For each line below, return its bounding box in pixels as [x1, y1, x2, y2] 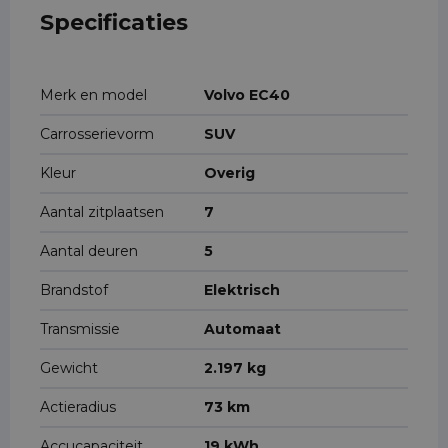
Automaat [204, 319, 281, 338]
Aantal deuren [40, 241, 138, 260]
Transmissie [40, 319, 120, 338]
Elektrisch [204, 280, 280, 299]
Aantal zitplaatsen [40, 202, 164, 221]
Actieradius [40, 397, 116, 416]
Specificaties [40, 8, 188, 36]
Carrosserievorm [40, 124, 154, 143]
